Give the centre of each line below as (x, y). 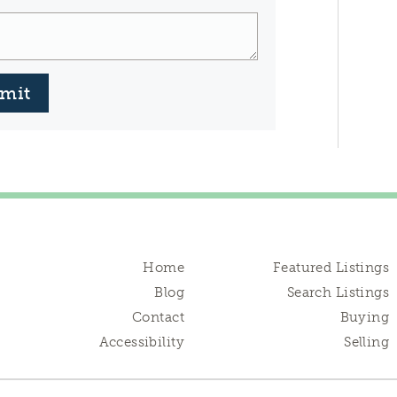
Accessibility (141, 342)
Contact (158, 317)
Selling (367, 342)
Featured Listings (331, 268)
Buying (365, 317)
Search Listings (338, 292)
